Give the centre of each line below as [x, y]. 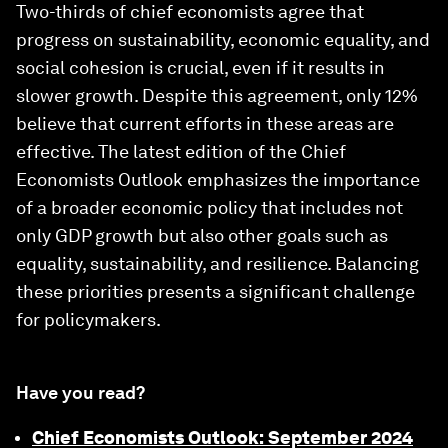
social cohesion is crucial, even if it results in [200, 67]
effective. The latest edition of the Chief [181, 151]
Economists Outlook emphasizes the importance [218, 179]
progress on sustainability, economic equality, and [223, 39]
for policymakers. [88, 319]
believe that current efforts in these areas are [205, 123]
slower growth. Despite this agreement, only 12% [217, 95]
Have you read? [80, 392]
